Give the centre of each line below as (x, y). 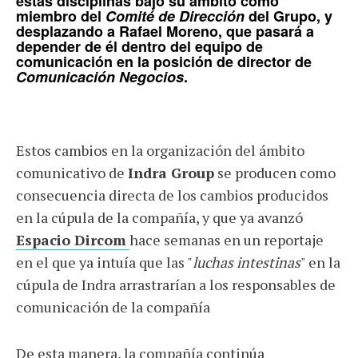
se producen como (275, 173)
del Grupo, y (288, 16)
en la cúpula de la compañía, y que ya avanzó (159, 218)
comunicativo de (72, 173)
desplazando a (68, 32)
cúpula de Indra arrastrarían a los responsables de (176, 285)
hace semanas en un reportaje (227, 240)
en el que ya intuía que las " (104, 263)
